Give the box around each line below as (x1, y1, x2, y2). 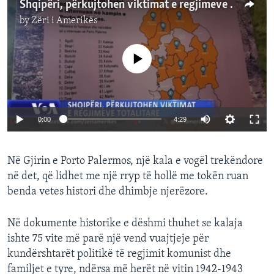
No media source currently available (57, 45, 226, 57)
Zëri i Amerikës (31, 16, 98, 26)
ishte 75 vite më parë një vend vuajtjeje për (7, 232, 209, 245)
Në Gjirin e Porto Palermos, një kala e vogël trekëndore (7, 155, 263, 167)
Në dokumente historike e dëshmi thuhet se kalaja (7, 217, 243, 229)
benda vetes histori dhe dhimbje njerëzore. (7, 185, 208, 198)
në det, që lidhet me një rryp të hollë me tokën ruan (7, 170, 248, 182)
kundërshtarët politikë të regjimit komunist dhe (7, 248, 231, 260)
